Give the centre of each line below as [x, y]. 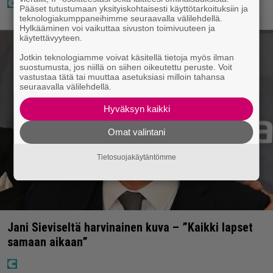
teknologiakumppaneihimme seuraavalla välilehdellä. [121, 18]
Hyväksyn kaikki [136, 108]
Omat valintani [136, 132]
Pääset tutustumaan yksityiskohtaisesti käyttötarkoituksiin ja [134, 8]
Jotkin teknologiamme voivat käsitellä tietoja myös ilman [127, 57]
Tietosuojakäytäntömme [136, 157]
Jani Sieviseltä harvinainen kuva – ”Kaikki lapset [130, 227]
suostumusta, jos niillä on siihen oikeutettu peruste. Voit [126, 67]
